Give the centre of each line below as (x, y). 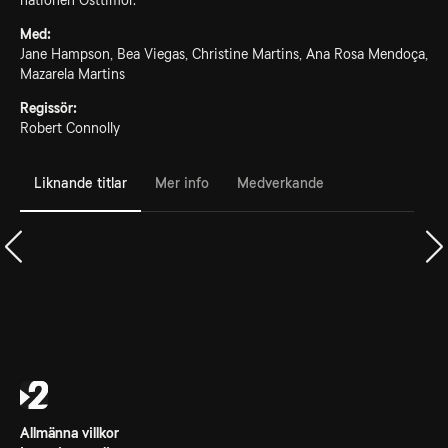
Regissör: (48, 108)
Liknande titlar (80, 182)
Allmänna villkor (69, 433)
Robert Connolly (70, 128)
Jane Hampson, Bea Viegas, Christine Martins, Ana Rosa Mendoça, (224, 54)
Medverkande (280, 182)
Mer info (182, 182)
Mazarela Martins (72, 74)
